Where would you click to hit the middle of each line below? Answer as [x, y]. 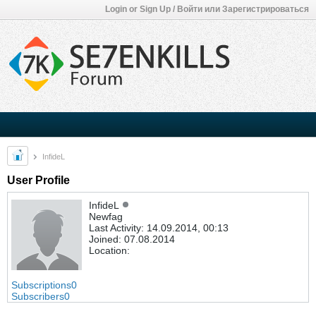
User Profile [38, 180]
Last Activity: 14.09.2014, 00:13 [159, 228]
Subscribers [38, 296]
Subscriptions [41, 285]
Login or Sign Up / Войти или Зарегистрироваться [207, 9]
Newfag [106, 217]
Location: [109, 250]
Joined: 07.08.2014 [132, 239]
